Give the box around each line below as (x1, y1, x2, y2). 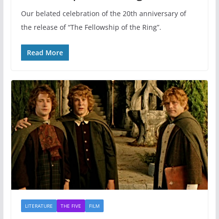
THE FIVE (60, 202, 81, 210)
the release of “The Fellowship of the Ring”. (21, 22, 161, 32)
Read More (26, 48, 63, 58)
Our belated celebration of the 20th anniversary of (21, 9, 186, 19)
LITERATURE (24, 202, 53, 210)
